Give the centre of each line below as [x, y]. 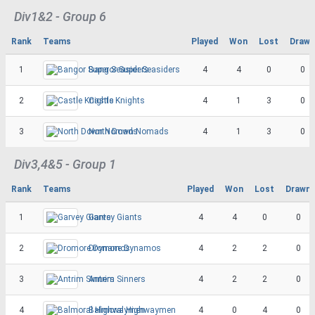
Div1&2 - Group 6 [60, 16]
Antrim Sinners [117, 279]
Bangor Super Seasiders [134, 69]
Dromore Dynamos [125, 248]
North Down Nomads [129, 131]
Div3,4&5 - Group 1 [65, 164]
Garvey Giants [115, 217]
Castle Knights [117, 100]
